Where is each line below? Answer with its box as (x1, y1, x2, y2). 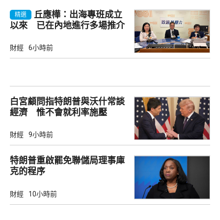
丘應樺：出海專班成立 (34, 9, 122, 20)
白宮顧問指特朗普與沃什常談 (10, 96, 125, 107)
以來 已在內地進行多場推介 (10, 20, 125, 30)
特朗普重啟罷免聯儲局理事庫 (10, 155, 125, 166)
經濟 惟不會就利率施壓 (10, 107, 107, 118)
